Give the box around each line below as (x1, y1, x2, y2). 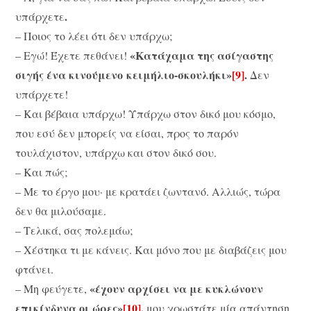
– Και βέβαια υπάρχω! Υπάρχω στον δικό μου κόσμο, (15, 106, 276, 121)
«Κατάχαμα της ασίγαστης (130, 47, 274, 64)
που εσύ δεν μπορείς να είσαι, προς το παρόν (15, 126, 239, 141)
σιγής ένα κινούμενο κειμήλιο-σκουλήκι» (15, 67, 233, 83)
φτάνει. (15, 262, 54, 277)
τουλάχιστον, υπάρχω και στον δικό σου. (15, 145, 217, 160)
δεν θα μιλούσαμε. (15, 203, 107, 219)
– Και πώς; (15, 165, 68, 180)
